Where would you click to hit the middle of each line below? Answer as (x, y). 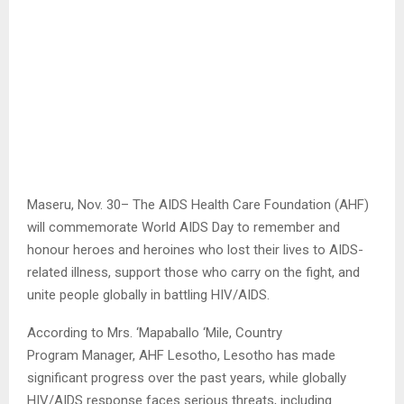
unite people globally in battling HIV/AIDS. (150, 294)
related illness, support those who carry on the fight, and (193, 272)
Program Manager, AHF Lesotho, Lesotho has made (181, 355)
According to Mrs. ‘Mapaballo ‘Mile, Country (155, 332)
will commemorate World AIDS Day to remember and (184, 227)
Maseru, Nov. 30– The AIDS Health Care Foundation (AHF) (198, 204)
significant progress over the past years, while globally (187, 377)
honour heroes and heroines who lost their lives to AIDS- (195, 249)
